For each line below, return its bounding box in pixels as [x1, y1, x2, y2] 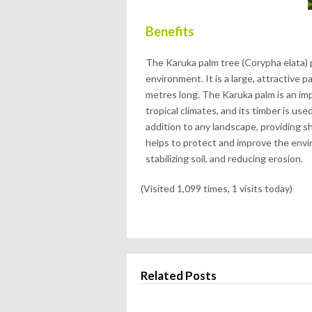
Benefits [146, 24, 194, 39]
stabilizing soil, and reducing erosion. [146, 153, 303, 164]
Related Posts [141, 268, 217, 283]
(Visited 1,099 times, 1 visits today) [141, 182, 292, 194]
